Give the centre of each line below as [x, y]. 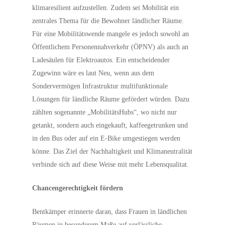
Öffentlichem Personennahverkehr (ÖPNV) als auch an [110, 47]
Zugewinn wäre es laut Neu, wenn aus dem [93, 73]
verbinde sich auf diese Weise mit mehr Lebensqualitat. [111, 164]
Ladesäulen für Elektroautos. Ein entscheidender [101, 60]
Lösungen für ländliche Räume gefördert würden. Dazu [111, 99]
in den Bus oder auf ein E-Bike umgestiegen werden [106, 138]
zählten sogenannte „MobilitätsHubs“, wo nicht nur [105, 112]
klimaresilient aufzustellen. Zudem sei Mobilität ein [106, 8]
